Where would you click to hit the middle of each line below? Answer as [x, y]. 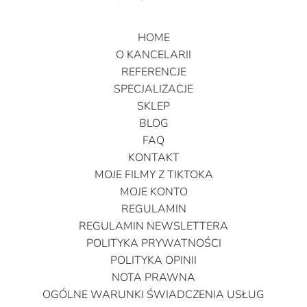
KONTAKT [153, 157]
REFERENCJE [153, 72]
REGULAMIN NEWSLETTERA [153, 226]
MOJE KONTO [153, 192]
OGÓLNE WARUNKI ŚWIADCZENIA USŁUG [153, 294]
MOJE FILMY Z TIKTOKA [153, 174]
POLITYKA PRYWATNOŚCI [153, 243]
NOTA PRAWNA [153, 277]
